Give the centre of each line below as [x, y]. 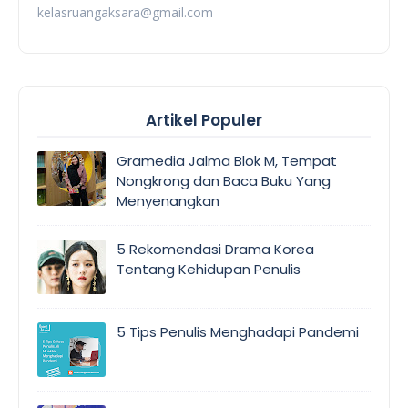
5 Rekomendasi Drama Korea [215, 249]
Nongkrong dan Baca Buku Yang [224, 180]
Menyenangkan [168, 200]
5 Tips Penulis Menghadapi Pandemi [238, 331]
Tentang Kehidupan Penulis [209, 269]
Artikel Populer [204, 120]
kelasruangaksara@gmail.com [125, 12]
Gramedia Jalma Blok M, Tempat [227, 160]
